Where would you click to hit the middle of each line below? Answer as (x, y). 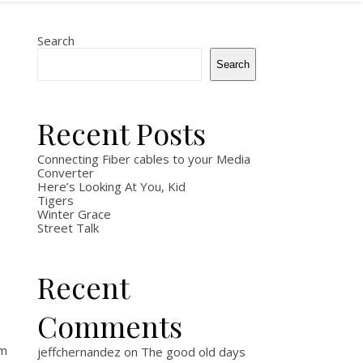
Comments (110, 326)
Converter (66, 173)
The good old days (193, 352)
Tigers (56, 200)
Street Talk (68, 228)
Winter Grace (74, 214)
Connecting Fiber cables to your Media (144, 159)
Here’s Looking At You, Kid (111, 186)
